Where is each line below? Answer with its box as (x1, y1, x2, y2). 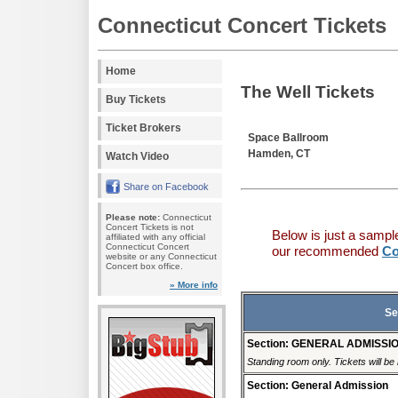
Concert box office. (106, 261, 183, 272)
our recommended (272, 244, 382, 259)
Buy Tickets (106, 93, 166, 107)
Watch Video (106, 150, 169, 163)
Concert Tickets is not (106, 222, 194, 233)
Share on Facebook (123, 181, 209, 193)
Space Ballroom (248, 131, 329, 145)
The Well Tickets (241, 82, 375, 102)
